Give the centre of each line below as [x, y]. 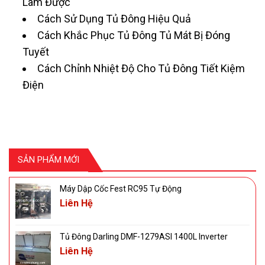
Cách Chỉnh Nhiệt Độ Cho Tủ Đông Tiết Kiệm [141, 69]
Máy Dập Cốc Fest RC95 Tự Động [121, 188]
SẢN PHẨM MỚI [49, 159]
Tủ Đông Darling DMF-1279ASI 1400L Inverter [144, 236]
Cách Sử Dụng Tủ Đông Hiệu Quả [114, 19]
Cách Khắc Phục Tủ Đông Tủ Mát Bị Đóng [134, 35]
